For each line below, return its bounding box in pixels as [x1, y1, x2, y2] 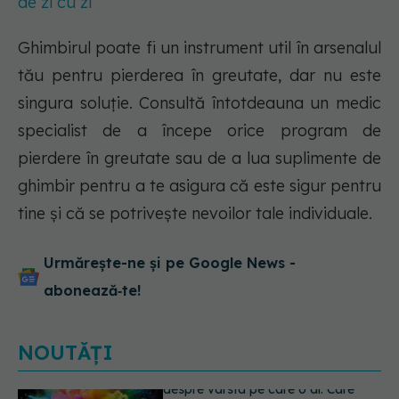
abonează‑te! [44, 281, 141, 300]
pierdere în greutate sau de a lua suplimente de [18, 148, 381, 169]
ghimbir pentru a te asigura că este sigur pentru [18, 175, 381, 197]
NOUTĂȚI [18, 340, 113, 366]
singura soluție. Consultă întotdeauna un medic [18, 93, 381, 114]
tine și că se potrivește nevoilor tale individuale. [18, 203, 372, 224]
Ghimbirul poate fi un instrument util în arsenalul [18, 37, 381, 59]
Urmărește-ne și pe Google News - [44, 254, 296, 273]
